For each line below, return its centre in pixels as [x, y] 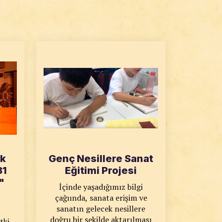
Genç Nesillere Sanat [101, 159]
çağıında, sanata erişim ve [101, 198]
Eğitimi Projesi [101, 170]
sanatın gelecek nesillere [101, 209]
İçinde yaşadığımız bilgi [101, 187]
